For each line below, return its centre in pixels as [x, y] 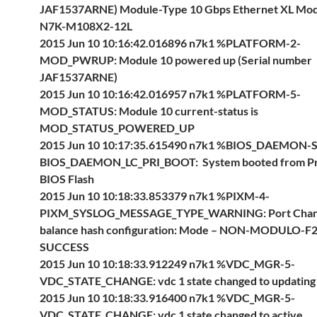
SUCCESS [64, 247]
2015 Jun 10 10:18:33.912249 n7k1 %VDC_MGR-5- [167, 264]
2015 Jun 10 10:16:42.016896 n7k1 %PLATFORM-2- [170, 43]
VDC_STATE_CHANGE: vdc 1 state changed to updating [178, 281]
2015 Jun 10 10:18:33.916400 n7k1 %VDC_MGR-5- [167, 298]
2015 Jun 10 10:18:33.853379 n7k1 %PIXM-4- [155, 196]
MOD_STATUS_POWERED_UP [117, 128]
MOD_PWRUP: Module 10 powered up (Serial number [176, 60]
